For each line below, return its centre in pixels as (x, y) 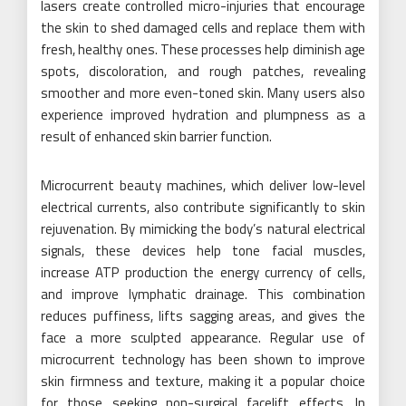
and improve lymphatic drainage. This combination (203, 294)
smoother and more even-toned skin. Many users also (203, 92)
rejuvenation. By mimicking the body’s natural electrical (203, 228)
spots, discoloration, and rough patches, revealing (203, 71)
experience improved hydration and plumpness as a (203, 114)
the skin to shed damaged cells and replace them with (203, 27)
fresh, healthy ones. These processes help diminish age (203, 49)
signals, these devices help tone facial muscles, (203, 250)
